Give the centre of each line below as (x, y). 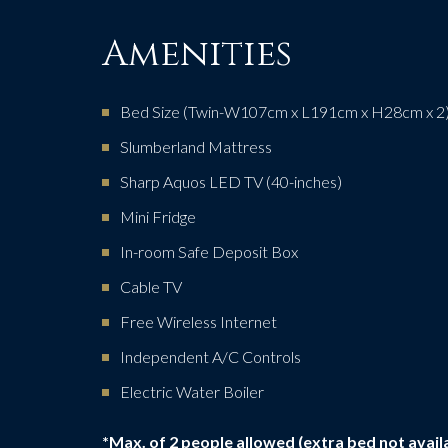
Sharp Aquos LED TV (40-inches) (231, 181)
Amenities (197, 54)
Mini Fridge (158, 216)
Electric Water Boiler (192, 391)
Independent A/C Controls (210, 356)
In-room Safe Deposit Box (209, 251)
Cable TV (151, 286)
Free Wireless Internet (198, 321)
